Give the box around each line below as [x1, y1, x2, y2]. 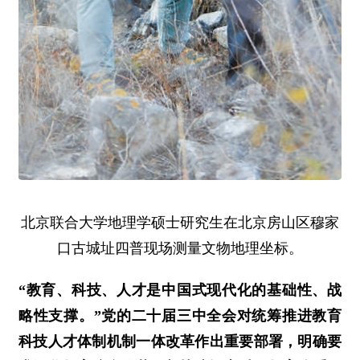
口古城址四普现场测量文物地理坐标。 [57, 240, 303, 257]
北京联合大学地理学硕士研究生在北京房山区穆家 [21, 215, 339, 231]
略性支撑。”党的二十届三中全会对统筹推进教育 [18, 308, 342, 325]
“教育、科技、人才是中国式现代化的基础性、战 [18, 282, 342, 299]
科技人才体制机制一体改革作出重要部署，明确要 [18, 333, 342, 350]
